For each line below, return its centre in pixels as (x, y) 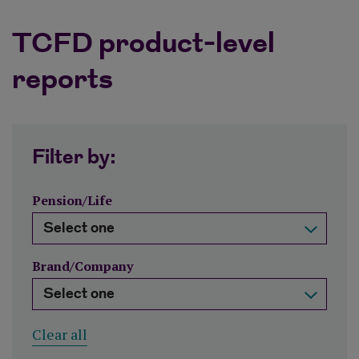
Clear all (60, 334)
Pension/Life (72, 200)
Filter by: (74, 158)
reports (63, 81)
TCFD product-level (143, 44)
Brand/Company (83, 266)
